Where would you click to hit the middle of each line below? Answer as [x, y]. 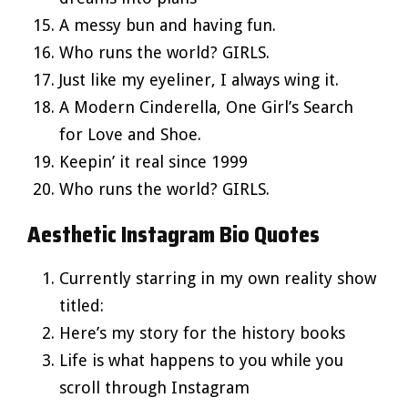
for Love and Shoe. [130, 134]
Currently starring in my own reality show [218, 278]
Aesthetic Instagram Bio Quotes [173, 235]
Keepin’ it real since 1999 [153, 161]
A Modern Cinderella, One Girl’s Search [206, 107]
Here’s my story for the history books [202, 332]
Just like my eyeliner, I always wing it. [199, 79]
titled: [82, 305]
